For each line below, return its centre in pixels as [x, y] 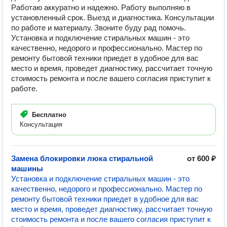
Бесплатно [49, 115]
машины [27, 168]
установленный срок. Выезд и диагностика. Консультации [112, 17]
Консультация [41, 124]
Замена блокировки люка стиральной [82, 158]
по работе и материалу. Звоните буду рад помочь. [99, 28]
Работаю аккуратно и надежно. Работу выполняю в [101, 7]
